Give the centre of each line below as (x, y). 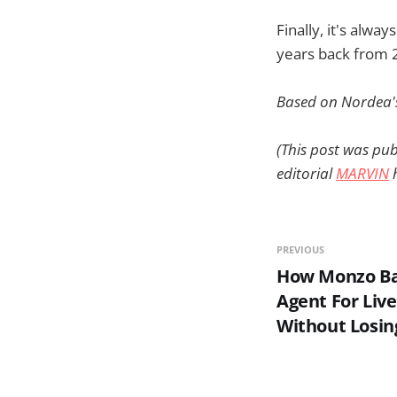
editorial (306, 174)
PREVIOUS (300, 250)
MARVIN (362, 174)
